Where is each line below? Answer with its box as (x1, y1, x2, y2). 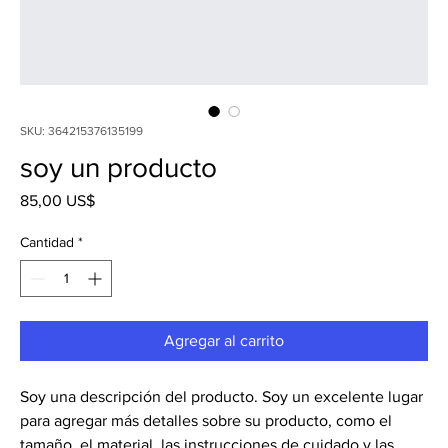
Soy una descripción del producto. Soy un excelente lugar (20, 388, 423, 405)
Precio (94, 191, 138, 208)
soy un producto (20, 152, 217, 183)
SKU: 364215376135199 (20, 124, 143, 138)
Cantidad (20, 234, 74, 250)
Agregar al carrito (164, 332, 284, 349)
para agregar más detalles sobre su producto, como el (20, 412, 392, 429)
